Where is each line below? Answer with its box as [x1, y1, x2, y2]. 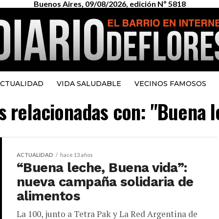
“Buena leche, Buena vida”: [17, 160, 187, 175]
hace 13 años [60, 152, 93, 158]
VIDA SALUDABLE [56, 79, 121, 88]
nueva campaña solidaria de [17, 174, 194, 190]
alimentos [17, 188, 80, 204]
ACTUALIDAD [17, 152, 53, 158]
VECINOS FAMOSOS [134, 79, 206, 88]
